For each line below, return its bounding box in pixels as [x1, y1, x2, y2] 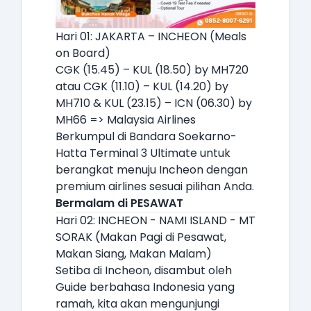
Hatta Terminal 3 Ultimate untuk [56, 145, 230, 161]
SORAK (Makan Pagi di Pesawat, [56, 229, 226, 245]
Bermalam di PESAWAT [56, 195, 183, 211]
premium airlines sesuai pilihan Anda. [56, 178, 254, 194]
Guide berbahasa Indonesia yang [56, 279, 235, 295]
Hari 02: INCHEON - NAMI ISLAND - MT [56, 212, 255, 228]
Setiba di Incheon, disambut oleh [56, 262, 232, 278]
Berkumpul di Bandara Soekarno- [56, 128, 237, 144]
